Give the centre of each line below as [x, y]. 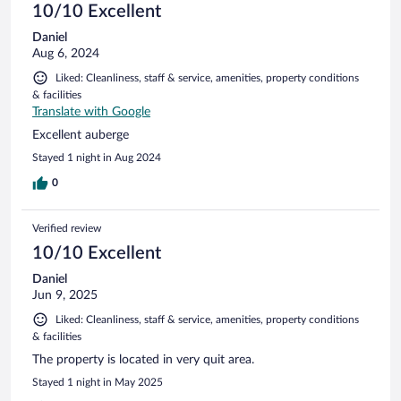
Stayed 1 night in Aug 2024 [97, 157]
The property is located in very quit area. [143, 359]
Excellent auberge [81, 135]
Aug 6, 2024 [66, 53]
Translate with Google [91, 111]
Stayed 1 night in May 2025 [98, 382]
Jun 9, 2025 [65, 295]
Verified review [67, 228]
